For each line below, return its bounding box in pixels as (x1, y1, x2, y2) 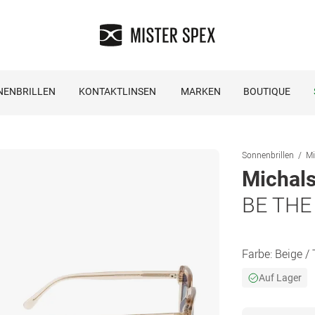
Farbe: (242, 246, 275, 262)
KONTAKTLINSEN (78, 86, 156, 97)
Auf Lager (259, 272, 302, 283)
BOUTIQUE (243, 86, 290, 97)
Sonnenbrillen (242, 149, 294, 160)
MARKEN (180, 86, 221, 97)
